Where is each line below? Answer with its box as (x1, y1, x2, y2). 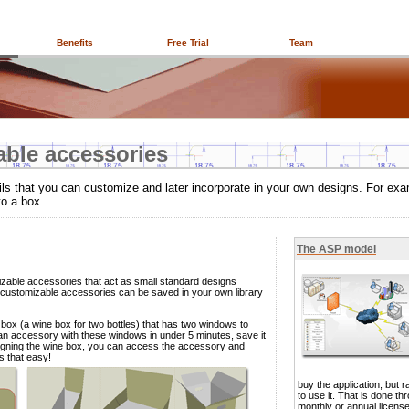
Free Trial (167, 37, 209, 47)
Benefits (57, 37, 93, 47)
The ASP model (297, 243, 376, 256)
